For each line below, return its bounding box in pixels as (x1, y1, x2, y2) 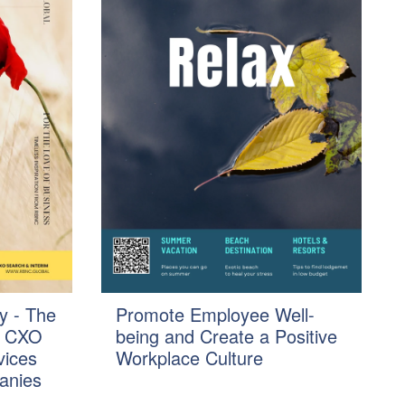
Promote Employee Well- (116, 301, 315, 327)
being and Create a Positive (116, 323, 337, 349)
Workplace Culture (116, 344, 263, 371)
